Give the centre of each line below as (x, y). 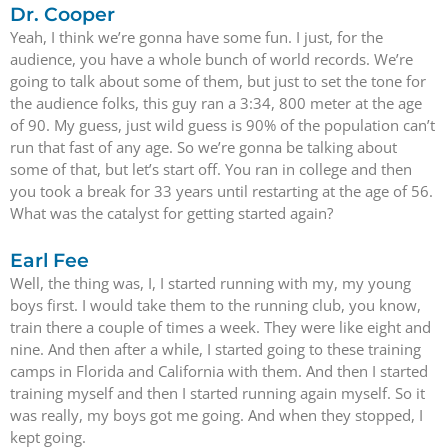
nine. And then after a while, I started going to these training (215, 349)
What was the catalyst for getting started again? (171, 213)
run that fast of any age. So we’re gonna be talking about (203, 147)
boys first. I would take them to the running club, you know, (215, 305)
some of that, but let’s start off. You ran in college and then (211, 169)
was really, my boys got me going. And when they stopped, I (216, 415)
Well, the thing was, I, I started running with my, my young (210, 283)
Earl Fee (49, 261)
